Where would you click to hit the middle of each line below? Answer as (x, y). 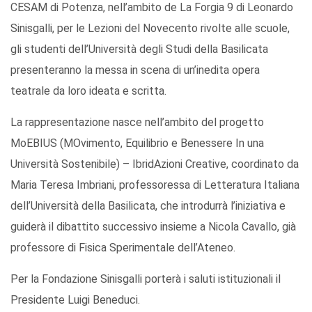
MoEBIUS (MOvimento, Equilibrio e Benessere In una (137, 143)
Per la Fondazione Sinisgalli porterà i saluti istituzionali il (146, 279)
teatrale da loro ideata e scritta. (88, 91)
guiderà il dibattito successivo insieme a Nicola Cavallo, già (153, 227)
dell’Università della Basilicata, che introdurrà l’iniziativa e (148, 206)
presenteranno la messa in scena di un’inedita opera (135, 70)
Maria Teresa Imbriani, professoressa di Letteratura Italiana (155, 185)
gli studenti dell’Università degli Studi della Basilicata (139, 49)
